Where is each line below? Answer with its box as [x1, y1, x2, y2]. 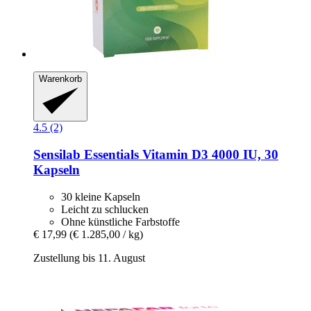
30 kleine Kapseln [61, 190, 140, 203]
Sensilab [33, 147, 81, 162]
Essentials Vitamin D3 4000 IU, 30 [81, 147, 278, 162]
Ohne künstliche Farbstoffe [61, 215, 180, 228]
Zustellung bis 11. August [33, 251, 145, 264]
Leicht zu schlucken [61, 203, 149, 215]
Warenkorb [39, 73, 82, 84]
